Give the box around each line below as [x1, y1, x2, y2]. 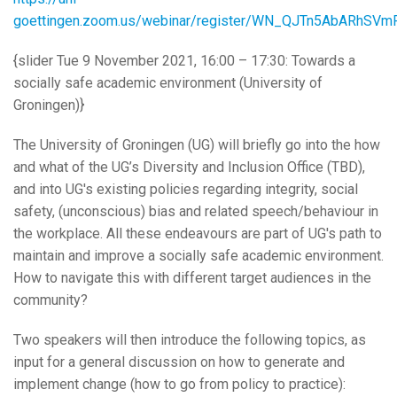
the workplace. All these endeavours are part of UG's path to [13, 225, 382, 243]
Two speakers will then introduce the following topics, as [13, 331, 366, 349]
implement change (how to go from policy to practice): [13, 376, 346, 393]
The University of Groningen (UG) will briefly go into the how [13, 136, 380, 154]
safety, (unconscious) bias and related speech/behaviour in [13, 203, 378, 221]
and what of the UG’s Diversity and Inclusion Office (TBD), [13, 159, 365, 176]
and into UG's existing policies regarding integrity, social [13, 181, 358, 198]
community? [13, 292, 88, 309]
